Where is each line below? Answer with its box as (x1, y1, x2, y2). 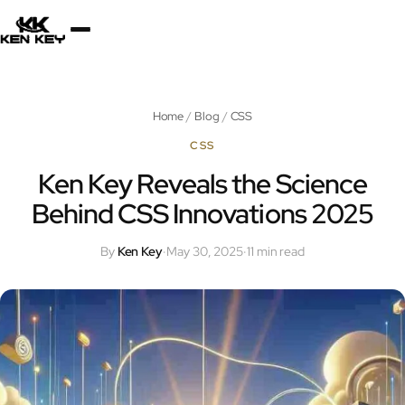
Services (62, 134, 145, 164)
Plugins (62, 197, 132, 227)
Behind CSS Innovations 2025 (31, 195, 374, 231)
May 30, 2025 (166, 243, 244, 259)
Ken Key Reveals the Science (37, 165, 368, 202)
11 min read (246, 243, 306, 259)
